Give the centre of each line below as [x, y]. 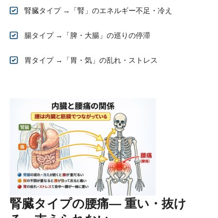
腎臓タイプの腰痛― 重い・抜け [98, 203]
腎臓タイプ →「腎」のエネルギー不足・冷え [98, 10]
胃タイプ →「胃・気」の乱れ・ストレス [91, 60]
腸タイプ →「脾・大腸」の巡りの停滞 [87, 35]
